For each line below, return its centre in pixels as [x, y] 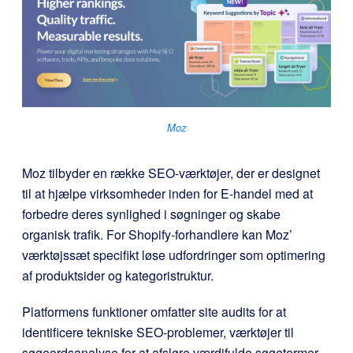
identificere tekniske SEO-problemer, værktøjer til [158, 333]
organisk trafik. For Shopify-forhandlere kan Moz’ [157, 235]
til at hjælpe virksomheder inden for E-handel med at [167, 194]
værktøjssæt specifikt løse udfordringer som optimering [174, 255]
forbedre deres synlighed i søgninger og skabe [151, 214]
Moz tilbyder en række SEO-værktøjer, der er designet [171, 173]
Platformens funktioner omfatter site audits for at [154, 312]
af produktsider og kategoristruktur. [118, 276]
